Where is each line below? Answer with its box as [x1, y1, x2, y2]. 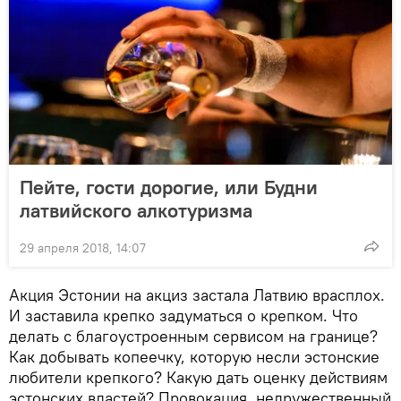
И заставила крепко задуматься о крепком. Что [9, 304, 358, 326]
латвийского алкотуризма [20, 197, 252, 223]
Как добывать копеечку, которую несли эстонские [9, 346, 380, 367]
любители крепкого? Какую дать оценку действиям [9, 366, 388, 388]
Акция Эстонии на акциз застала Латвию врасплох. [9, 284, 385, 305]
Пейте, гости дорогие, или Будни [20, 174, 318, 200]
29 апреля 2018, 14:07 [20, 239, 146, 256]
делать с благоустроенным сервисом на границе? [9, 325, 378, 346]
